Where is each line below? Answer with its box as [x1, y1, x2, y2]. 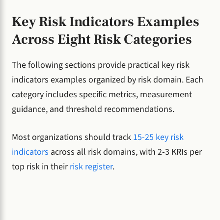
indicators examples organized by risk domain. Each [12, 74, 203, 86]
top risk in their [12, 161, 70, 173]
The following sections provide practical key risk [12, 59, 190, 72]
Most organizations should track [12, 131, 133, 144]
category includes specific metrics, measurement [12, 88, 192, 101]
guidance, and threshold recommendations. [12, 103, 174, 116]
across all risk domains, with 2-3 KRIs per [49, 146, 202, 159]
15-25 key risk [133, 131, 184, 144]
